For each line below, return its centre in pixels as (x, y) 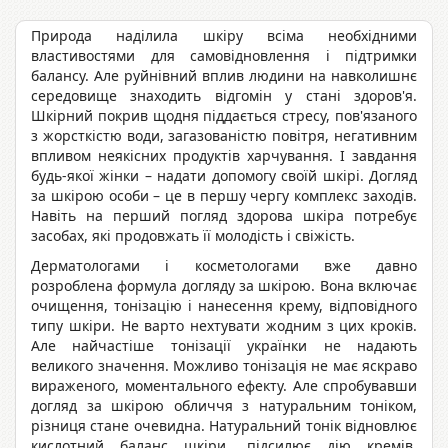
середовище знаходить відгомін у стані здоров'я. (224, 96)
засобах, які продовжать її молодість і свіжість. (193, 236)
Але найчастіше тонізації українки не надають (224, 346)
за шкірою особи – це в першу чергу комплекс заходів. (224, 196)
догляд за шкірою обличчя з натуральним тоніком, (224, 406)
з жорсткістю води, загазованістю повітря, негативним (224, 136)
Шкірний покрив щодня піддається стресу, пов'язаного (224, 116)
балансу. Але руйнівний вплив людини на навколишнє (224, 76)
